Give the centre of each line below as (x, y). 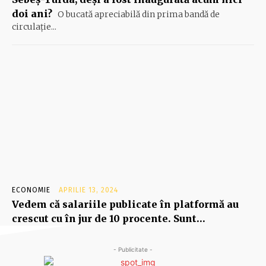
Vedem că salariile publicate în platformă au (125, 205)
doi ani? (32, 14)
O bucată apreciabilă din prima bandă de (138, 15)
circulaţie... (34, 27)
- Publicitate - (133, 250)
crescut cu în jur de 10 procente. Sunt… (109, 219)
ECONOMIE (31, 190)
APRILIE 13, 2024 (88, 190)
